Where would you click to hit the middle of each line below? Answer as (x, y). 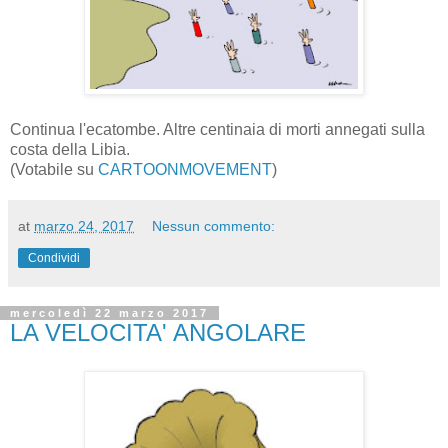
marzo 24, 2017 (84, 225)
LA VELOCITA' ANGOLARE (158, 332)
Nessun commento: (214, 225)
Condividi (54, 257)
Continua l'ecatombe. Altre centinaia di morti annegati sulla (217, 129)
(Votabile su (54, 169)
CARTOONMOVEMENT (185, 169)
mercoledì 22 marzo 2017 (109, 312)
